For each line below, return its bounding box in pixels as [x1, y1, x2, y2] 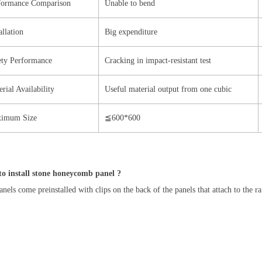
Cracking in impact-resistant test [105, 56, 211, 65]
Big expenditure [105, 27, 157, 37]
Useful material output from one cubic [105, 85, 232, 94]
